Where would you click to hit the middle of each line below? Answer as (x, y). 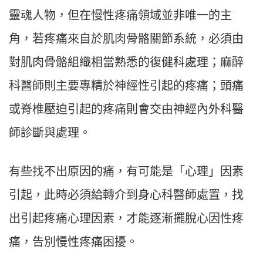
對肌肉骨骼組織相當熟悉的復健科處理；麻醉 (126, 63)
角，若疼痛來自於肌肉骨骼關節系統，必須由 (126, 39)
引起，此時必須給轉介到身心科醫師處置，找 (126, 195)
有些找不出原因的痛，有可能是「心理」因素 (126, 172)
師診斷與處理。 (50, 133)
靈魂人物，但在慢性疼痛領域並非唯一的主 (120, 16)
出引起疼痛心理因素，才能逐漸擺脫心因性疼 (126, 219)
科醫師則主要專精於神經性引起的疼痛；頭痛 (126, 86)
